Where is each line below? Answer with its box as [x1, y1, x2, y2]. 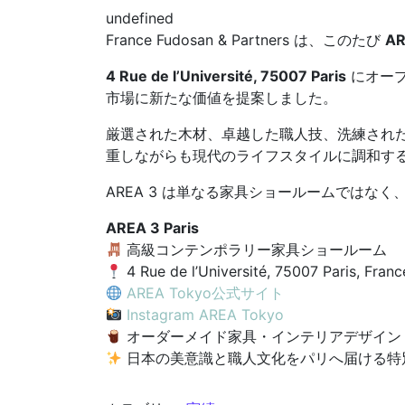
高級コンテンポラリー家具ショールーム [122, 240, 388, 259]
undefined [106, 8, 174, 27]
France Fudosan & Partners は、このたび [106, 30, 385, 49]
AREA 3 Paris [106, 218, 199, 237]
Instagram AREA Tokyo [127, 305, 285, 324]
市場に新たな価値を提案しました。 [106, 88, 337, 107]
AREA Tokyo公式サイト [127, 283, 285, 302]
